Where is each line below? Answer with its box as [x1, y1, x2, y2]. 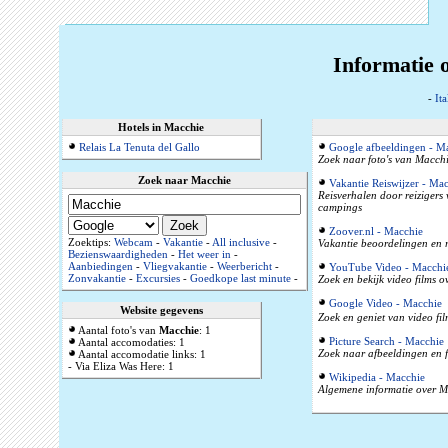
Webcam [113, 236, 153, 249]
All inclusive [211, 236, 270, 249]
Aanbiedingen [67, 260, 133, 273]
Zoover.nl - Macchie [328, 225, 423, 238]
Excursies [135, 272, 180, 285]
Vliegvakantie [142, 260, 207, 273]
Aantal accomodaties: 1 [75, 336, 185, 349]
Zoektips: [67, 236, 114, 249]
